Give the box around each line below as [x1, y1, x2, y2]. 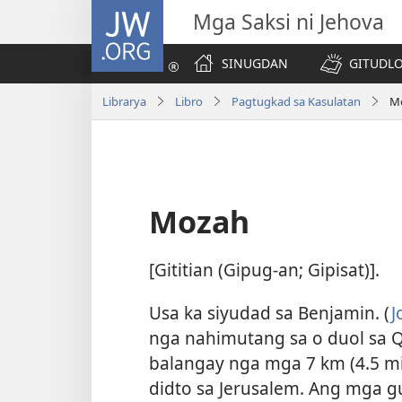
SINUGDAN [222, 55, 288, 72]
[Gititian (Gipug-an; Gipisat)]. [149, 258, 380, 283]
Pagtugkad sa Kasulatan [232, 92, 361, 109]
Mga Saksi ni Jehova [193, 7, 384, 36]
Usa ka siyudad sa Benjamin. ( [149, 300, 391, 325]
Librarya [102, 92, 146, 109]
